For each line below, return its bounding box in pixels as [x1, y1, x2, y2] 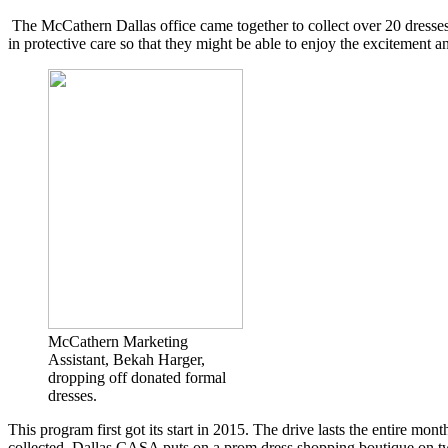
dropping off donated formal [48, 368, 226, 386]
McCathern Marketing [48, 332, 188, 350]
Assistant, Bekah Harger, [48, 350, 205, 368]
